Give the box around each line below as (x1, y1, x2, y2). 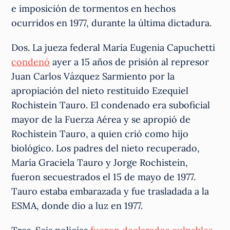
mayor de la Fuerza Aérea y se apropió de (11, 113, 191, 126)
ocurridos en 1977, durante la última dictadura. (11, 17, 212, 29)
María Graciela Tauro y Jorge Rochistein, (11, 157, 188, 169)
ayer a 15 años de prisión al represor (50, 56, 209, 68)
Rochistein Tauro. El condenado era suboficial (11, 99, 210, 111)
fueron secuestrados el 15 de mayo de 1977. (11, 171, 196, 183)
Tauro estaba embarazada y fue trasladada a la (11, 185, 209, 198)
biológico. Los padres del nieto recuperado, (11, 142, 200, 155)
